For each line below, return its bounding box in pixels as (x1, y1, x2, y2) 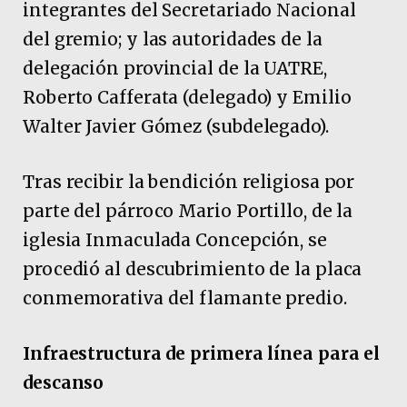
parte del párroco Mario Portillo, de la (23, 199, 353, 222)
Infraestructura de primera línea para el (23, 342, 381, 365)
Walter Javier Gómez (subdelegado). (23, 114, 329, 137)
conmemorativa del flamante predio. (23, 286, 347, 309)
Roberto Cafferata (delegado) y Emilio (23, 85, 352, 108)
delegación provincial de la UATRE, (23, 56, 327, 79)
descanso (23, 372, 104, 394)
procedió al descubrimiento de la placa (23, 257, 362, 280)
